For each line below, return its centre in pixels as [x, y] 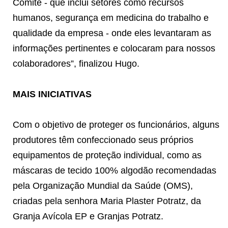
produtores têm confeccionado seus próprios [103, 140]
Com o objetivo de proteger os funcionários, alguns [116, 124]
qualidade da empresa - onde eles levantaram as [112, 33]
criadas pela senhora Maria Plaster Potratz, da [107, 201]
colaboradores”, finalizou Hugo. [76, 63]
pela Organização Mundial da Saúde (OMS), [103, 186]
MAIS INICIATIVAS [52, 94]
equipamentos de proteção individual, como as [107, 155]
